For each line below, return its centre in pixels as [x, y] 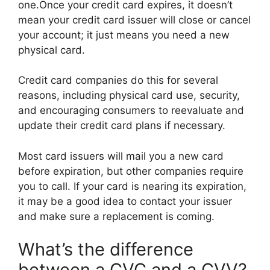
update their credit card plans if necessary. [122, 125]
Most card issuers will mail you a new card [121, 156]
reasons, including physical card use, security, [129, 95]
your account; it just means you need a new [124, 35]
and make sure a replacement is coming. [116, 216]
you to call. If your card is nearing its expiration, [132, 186]
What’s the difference [106, 249]
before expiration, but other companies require [131, 171]
